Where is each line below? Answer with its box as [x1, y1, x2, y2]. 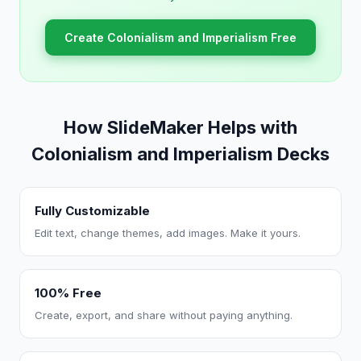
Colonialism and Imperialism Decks [31, 143, 330, 164]
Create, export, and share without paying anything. [35, 309, 293, 322]
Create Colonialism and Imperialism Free [64, 31, 297, 44]
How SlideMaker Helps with [64, 117, 297, 138]
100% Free [35, 285, 102, 301]
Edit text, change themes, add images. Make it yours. [35, 226, 301, 239]
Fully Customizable [35, 203, 150, 218]
